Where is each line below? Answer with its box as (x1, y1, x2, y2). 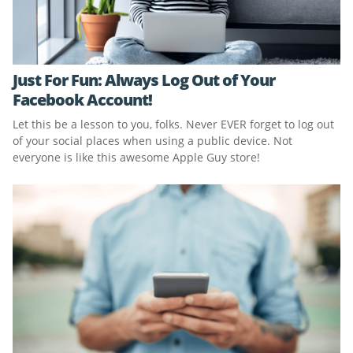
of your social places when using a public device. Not (13, 133, 292, 148)
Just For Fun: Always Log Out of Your (13, 69, 275, 91)
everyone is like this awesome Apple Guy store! (13, 150, 260, 165)
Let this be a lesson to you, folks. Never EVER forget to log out (13, 117, 334, 132)
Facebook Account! (13, 89, 152, 110)
